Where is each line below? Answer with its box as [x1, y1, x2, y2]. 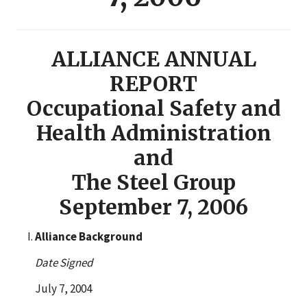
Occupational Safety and [26, 95, 281, 121]
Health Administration [36, 119, 271, 146]
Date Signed [34, 254, 93, 270]
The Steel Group [71, 169, 236, 195]
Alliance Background [34, 228, 143, 244]
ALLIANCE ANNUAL [51, 45, 256, 72]
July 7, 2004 [34, 280, 92, 296]
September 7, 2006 [59, 193, 248, 220]
